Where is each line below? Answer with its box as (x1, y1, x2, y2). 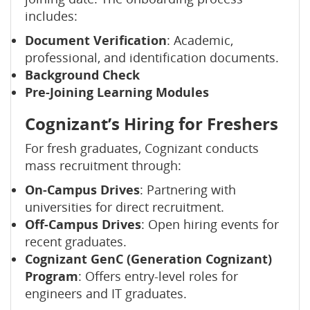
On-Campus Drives (25, 181, 140, 198)
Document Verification (25, 32, 167, 48)
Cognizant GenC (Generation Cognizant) (25, 250, 272, 267)
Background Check (25, 66, 140, 83)
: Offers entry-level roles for (78, 268, 238, 284)
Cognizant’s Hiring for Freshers (25, 112, 278, 135)
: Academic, (167, 32, 233, 48)
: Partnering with (140, 181, 236, 198)
